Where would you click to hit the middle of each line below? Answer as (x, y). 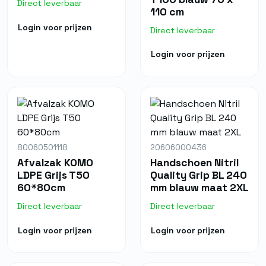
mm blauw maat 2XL (199, 188)
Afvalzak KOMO (55, 163)
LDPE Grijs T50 (53, 175)
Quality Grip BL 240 (199, 175)
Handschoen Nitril (194, 163)
